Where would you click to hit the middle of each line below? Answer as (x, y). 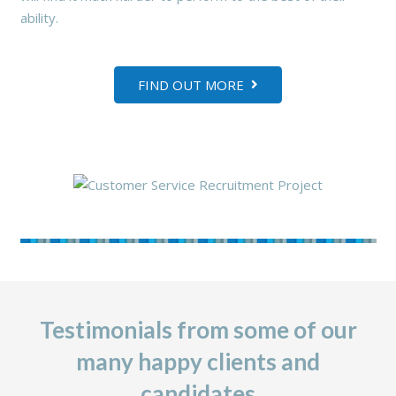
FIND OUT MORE (191, 85)
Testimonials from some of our (198, 330)
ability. (39, 18)
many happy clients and (198, 362)
